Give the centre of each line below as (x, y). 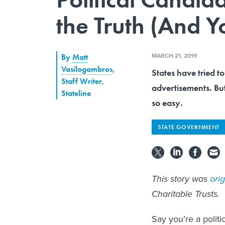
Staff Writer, (83, 81)
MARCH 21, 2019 (174, 55)
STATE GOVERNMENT (189, 127)
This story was (181, 179)
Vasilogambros (87, 69)
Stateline (76, 93)
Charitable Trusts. (186, 194)
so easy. (167, 102)
